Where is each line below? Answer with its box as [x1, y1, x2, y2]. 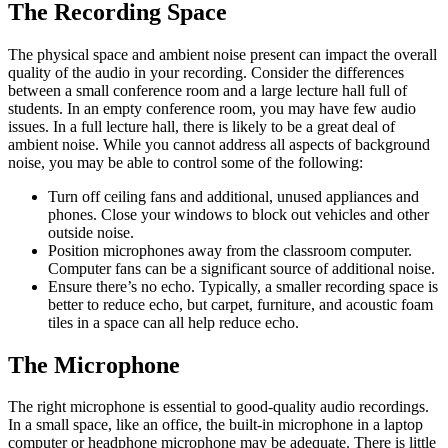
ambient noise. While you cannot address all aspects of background [8, 135, 430, 153]
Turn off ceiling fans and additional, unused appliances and [48, 187, 419, 205]
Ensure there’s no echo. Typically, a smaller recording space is [48, 277, 438, 295]
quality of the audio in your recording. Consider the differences [8, 63, 404, 81]
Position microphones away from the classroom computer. [48, 241, 412, 259]
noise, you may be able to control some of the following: [8, 153, 363, 171]
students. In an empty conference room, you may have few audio [8, 99, 416, 117]
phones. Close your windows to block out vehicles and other [48, 205, 429, 223]
